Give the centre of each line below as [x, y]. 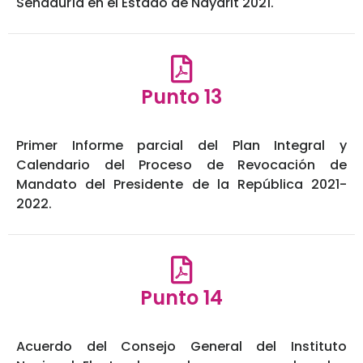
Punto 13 [181, 97]
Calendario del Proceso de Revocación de [181, 165]
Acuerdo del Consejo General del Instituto [181, 347]
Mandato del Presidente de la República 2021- [181, 185]
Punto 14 [181, 298]
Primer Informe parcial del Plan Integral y [181, 146]
